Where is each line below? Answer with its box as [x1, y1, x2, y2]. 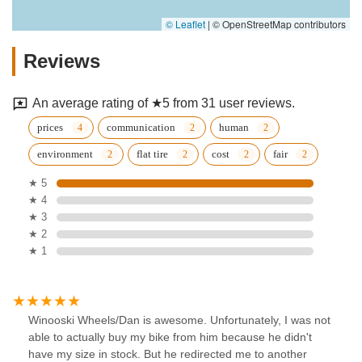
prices [37, 121, 63, 134]
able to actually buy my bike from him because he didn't [28, 330, 312, 344]
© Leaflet [166, 17, 205, 32]
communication [107, 121, 175, 134]
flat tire [137, 148, 168, 161]
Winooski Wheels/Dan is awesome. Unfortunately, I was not [28, 314, 330, 327]
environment [37, 148, 93, 161]
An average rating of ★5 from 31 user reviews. [32, 96, 295, 111]
